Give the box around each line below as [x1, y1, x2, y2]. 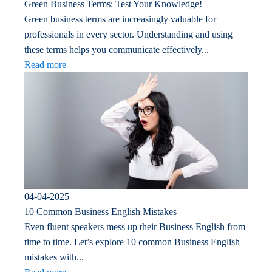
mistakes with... [24, 252, 84, 263]
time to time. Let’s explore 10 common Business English [24, 237, 240, 248]
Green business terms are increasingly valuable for [24, 13, 216, 24]
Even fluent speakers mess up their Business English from [24, 222, 245, 233]
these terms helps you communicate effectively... [24, 44, 209, 55]
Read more [24, 59, 66, 70]
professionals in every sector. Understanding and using [24, 29, 233, 39]
